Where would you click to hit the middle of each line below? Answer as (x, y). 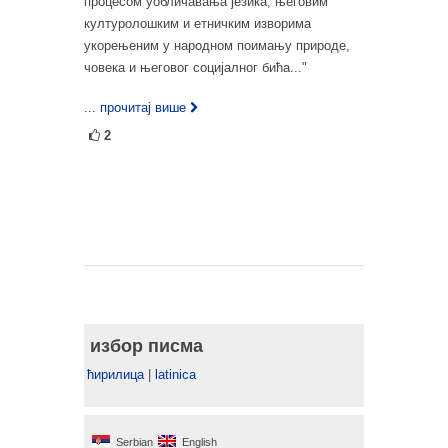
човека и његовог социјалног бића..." (195, 68)
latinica (175, 375)
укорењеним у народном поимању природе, (217, 46)
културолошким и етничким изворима (197, 24)
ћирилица (115, 375)
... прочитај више (135, 108)
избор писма (146, 346)
